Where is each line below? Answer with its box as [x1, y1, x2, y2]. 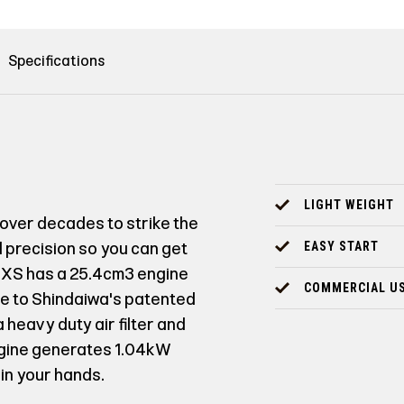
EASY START [303, 238, 379, 253]
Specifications [7, 52, 105, 70]
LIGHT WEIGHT [303, 197, 394, 212]
